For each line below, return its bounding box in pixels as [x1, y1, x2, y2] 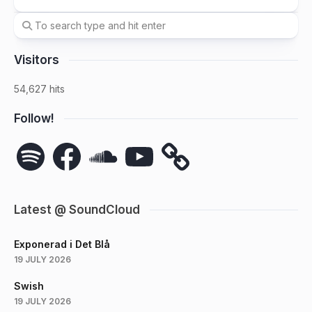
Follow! [14, 111, 54, 126]
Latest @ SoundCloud [14, 203, 140, 217]
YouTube [122, 138, 165, 150]
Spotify [13, 138, 49, 150]
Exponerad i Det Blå [14, 238, 110, 251]
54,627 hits [14, 83, 65, 95]
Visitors [14, 53, 59, 68]
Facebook [49, 138, 98, 150]
